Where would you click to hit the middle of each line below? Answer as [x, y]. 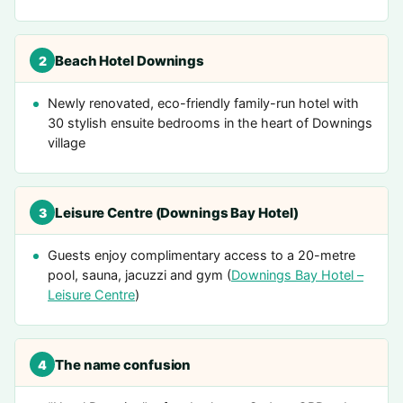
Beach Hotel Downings [130, 60]
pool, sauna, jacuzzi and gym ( [139, 275]
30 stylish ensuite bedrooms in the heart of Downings [210, 123]
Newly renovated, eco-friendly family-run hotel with [203, 103]
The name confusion [123, 364]
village [67, 143]
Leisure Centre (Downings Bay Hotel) [177, 212]
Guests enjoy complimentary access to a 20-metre [201, 255]
